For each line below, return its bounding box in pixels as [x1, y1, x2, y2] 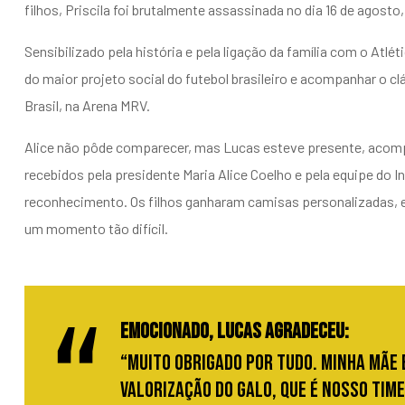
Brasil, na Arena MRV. [24, 97, 150, 115]
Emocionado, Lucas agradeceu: [120, 318, 349, 345]
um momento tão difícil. [24, 220, 168, 238]
